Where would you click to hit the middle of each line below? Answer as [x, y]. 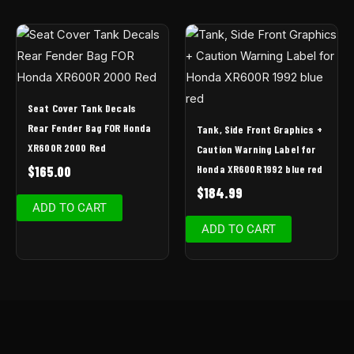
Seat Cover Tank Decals [82, 108]
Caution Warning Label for [256, 149]
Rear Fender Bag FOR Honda [90, 128]
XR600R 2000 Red [67, 148]
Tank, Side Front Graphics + [260, 130]
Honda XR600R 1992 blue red [260, 169]
